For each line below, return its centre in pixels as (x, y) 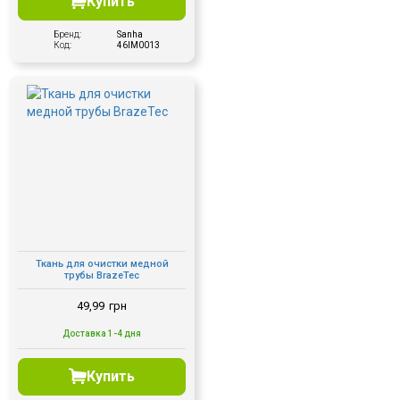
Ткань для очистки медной (102, 264)
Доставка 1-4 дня (102, 333)
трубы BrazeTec (102, 276)
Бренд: (67, 34)
